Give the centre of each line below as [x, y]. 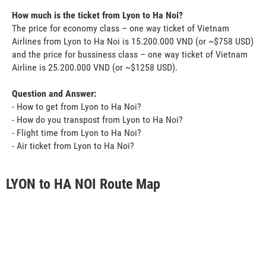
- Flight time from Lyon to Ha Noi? [77, 132]
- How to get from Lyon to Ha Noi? [77, 106]
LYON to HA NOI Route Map [83, 184]
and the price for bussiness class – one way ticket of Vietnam [130, 54]
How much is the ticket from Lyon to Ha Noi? [97, 15]
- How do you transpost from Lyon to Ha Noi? [97, 119]
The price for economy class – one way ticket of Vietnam [121, 28]
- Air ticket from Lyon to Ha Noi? [73, 145]
